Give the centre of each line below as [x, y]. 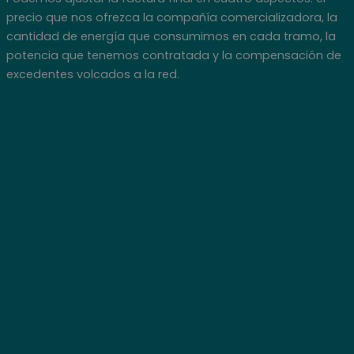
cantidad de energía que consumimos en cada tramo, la [171, 36]
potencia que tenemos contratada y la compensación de [173, 55]
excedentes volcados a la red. [92, 74]
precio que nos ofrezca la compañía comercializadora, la [171, 17]
